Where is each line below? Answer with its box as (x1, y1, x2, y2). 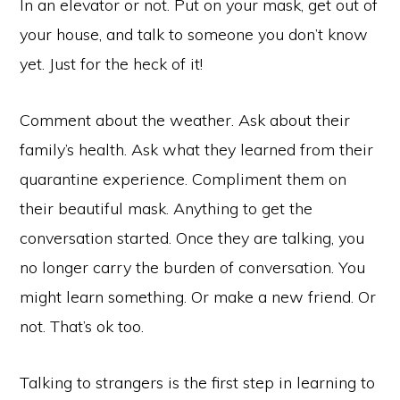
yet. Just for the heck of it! (20, 53, 204, 74)
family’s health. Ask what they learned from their (20, 138, 374, 160)
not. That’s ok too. (20, 315, 145, 337)
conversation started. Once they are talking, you (20, 227, 365, 248)
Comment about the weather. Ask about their (20, 109, 351, 130)
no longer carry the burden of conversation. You (20, 256, 366, 278)
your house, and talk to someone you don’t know (20, 23, 369, 45)
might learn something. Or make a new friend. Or (20, 286, 377, 307)
